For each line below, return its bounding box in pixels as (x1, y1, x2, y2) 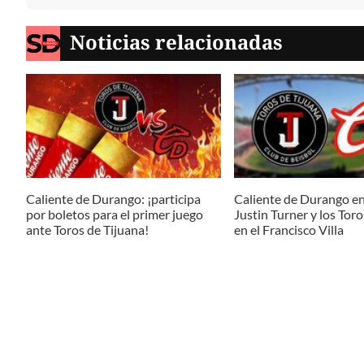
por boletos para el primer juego (26, 206, 203, 223)
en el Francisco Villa (234, 222, 344, 238)
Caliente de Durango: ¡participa (26, 191, 201, 207)
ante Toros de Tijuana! (26, 222, 149, 238)
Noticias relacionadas (70, 28, 284, 56)
